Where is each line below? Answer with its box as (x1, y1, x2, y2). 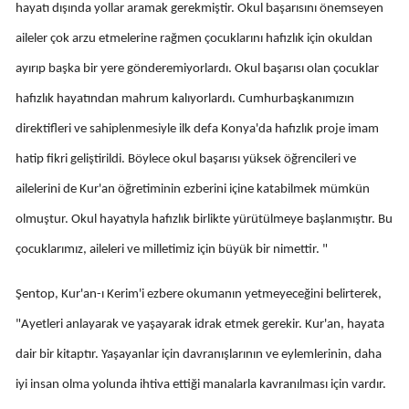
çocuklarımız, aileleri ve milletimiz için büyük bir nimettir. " (16, 242, 328, 257)
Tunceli (274, 284, 318, 301)
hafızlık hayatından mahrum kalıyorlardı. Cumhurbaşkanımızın (16, 91, 354, 106)
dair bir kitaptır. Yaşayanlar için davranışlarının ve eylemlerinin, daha (16, 347, 382, 362)
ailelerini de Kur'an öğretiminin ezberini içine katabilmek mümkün (16, 182, 370, 196)
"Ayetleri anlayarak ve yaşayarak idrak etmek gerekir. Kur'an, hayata (16, 317, 384, 331)
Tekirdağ (274, 172, 327, 189)
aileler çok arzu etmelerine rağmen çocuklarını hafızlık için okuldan (16, 31, 372, 46)
